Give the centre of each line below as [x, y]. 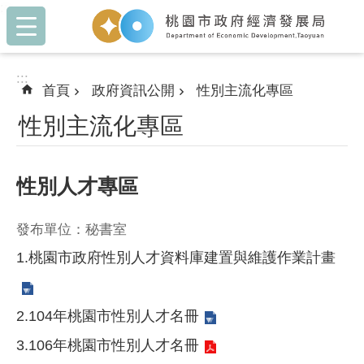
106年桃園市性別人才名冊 [114, 345]
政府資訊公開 [133, 91]
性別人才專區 [77, 186]
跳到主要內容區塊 [60, 16]
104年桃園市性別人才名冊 [114, 316]
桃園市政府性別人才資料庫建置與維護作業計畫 [182, 258]
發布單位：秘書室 [71, 230]
